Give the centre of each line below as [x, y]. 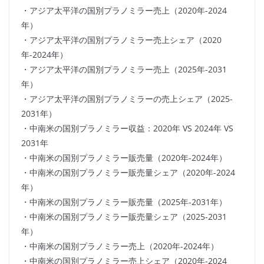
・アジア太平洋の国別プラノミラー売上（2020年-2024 [124, 11]
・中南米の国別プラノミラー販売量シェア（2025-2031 [124, 217]
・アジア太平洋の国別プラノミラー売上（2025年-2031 [124, 70]
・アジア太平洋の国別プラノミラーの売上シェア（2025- [127, 99]
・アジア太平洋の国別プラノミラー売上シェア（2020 [121, 40]
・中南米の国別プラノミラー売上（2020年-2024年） [120, 246]
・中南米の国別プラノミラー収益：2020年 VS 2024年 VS [127, 128]
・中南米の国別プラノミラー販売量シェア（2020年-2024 [128, 173]
